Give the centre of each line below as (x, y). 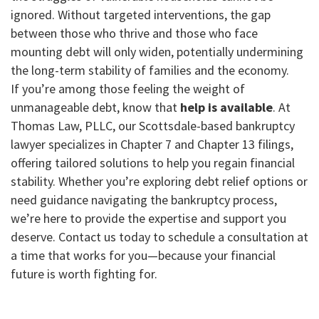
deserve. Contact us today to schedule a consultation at (159, 237)
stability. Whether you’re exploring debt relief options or (159, 182)
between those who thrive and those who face (134, 33)
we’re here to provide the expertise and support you (148, 219)
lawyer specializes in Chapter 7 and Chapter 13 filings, (152, 145)
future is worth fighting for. (84, 274)
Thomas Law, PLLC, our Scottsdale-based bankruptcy (153, 126)
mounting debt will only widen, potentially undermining (157, 52)
